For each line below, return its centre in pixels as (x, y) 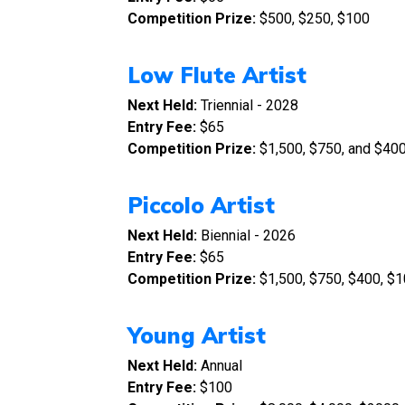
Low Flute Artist (217, 75)
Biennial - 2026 (248, 235)
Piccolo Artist (201, 205)
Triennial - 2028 (250, 105)
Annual (221, 366)
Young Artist (197, 335)
